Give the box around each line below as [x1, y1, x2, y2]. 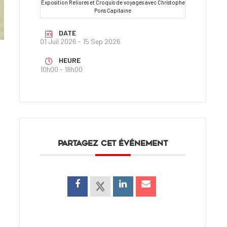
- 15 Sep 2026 [77, 37, 121, 46]
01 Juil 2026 [40, 37, 77, 46]
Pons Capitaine [94, 7, 132, 14]
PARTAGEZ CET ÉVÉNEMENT [58, 138, 168, 148]
